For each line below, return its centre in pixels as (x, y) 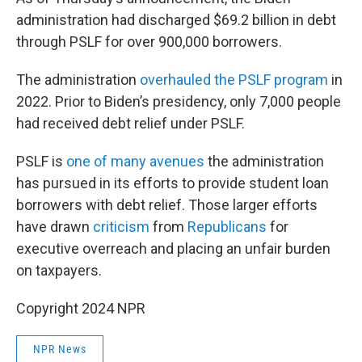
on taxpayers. (59, 270)
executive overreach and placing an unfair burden (173, 248)
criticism (121, 227)
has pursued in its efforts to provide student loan (173, 183)
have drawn (55, 227)
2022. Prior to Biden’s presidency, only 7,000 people (179, 101)
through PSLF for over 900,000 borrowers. (149, 42)
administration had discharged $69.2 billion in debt (176, 20)
